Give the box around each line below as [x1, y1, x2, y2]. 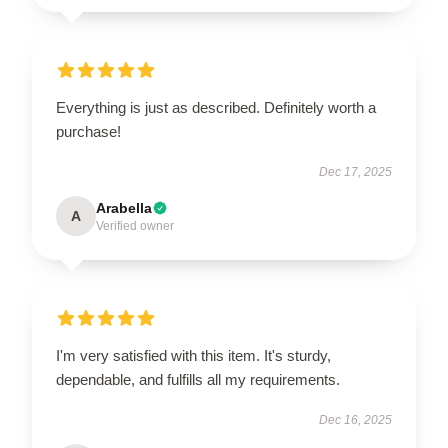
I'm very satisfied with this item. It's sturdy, [56, 346, 331, 364]
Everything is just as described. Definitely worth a [56, 98, 376, 116]
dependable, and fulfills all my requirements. [56, 370, 340, 388]
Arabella [96, 199, 152, 216]
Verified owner [96, 218, 174, 233]
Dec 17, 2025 [319, 164, 392, 179]
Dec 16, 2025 [319, 412, 392, 427]
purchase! [56, 122, 121, 140]
